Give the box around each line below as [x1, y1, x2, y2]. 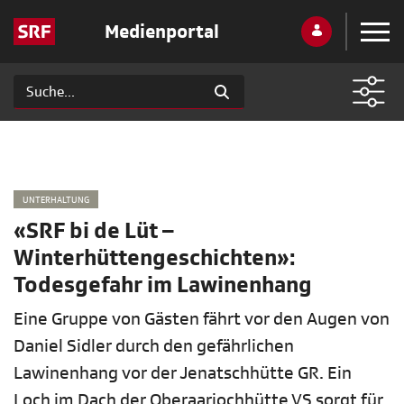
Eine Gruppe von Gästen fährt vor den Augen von [14, 308, 390, 331]
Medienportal [104, 19, 219, 44]
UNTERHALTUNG [23, 193, 89, 206]
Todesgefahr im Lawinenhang [14, 271, 312, 300]
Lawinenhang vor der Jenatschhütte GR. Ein [14, 362, 352, 385]
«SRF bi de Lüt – [14, 216, 174, 246]
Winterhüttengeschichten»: [14, 243, 296, 273]
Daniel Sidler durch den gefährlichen [14, 335, 294, 358]
